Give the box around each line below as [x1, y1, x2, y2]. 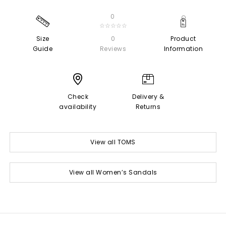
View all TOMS [90, 137, 136, 146]
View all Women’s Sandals [69, 167, 157, 177]
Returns [135, 102, 161, 111]
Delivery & [132, 92, 164, 101]
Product [171, 34, 196, 43]
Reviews [99, 44, 127, 53]
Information [163, 44, 203, 53]
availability [59, 102, 97, 111]
